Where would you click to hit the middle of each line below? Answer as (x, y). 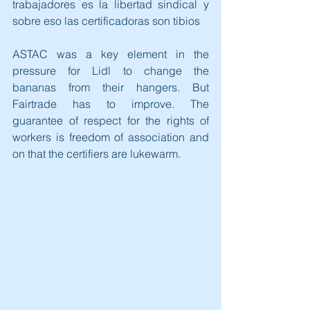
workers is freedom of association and (111, 137)
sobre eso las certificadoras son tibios (106, 21)
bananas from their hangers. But (111, 87)
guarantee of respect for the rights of (111, 120)
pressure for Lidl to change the (111, 71)
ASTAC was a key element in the (111, 54)
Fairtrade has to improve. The (111, 104)
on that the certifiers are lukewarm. (97, 154)
